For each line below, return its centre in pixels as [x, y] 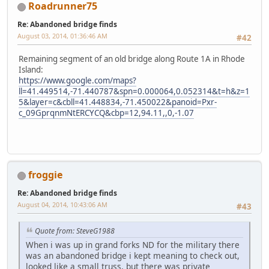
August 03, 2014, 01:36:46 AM [62, 36]
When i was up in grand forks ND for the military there [133, 245]
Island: [31, 69]
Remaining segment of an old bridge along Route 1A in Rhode [132, 59]
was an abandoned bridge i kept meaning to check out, [133, 256]
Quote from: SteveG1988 [75, 231]
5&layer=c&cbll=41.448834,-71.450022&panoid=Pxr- [118, 102]
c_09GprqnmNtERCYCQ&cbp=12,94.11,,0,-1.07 [106, 113]
